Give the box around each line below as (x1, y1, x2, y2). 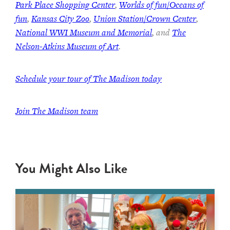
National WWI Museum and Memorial (15, 26, 152, 39)
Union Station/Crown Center (93, 12, 196, 25)
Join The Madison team (15, 105, 98, 118)
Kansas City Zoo (31, 12, 89, 25)
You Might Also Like (15, 158, 127, 179)
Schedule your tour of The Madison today (15, 72, 162, 85)
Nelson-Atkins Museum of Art (15, 40, 119, 53)
